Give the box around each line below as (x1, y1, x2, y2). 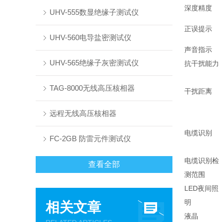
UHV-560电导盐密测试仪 (49, 33, 131, 42)
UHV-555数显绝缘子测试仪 (49, 8, 139, 16)
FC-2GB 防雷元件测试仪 (49, 134, 131, 143)
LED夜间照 (184, 184, 219, 192)
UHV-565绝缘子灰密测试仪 (49, 58, 139, 67)
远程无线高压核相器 (49, 109, 116, 117)
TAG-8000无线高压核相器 (49, 84, 135, 92)
